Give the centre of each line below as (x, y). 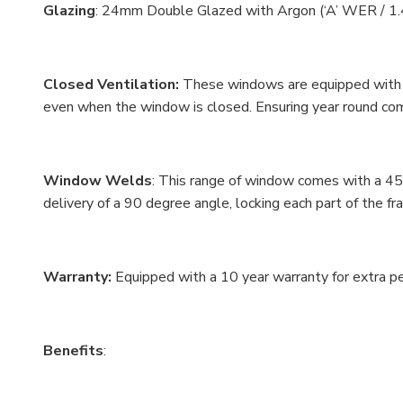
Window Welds (98, 181)
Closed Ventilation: (113, 85)
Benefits (73, 351)
